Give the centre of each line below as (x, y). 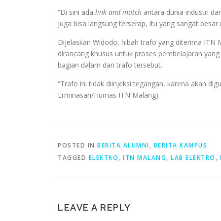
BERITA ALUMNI (123, 145)
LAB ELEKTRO (193, 157)
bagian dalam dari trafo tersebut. (110, 65)
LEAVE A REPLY (94, 207)
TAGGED (73, 157)
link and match (118, 12)
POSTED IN (77, 145)
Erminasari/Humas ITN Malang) (108, 95)
